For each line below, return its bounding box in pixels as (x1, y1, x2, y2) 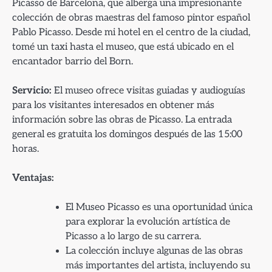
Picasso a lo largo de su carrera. (66, 230, 201, 242)
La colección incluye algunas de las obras (66, 245, 243, 257)
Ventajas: (12, 172, 54, 185)
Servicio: (12, 84, 52, 97)
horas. (12, 143, 39, 155)
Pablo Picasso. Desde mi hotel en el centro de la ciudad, (12, 26, 250, 39)
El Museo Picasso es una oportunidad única (66, 201, 253, 213)
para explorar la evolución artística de (66, 216, 230, 228)
